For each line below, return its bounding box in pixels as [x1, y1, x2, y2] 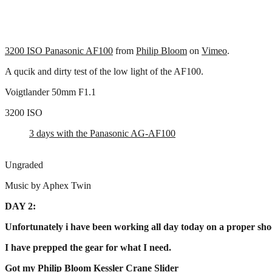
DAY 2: [5, 200, 36, 211]
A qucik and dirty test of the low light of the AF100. [5, 66, 203, 76]
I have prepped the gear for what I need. [5, 242, 171, 253]
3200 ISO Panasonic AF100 [5, 45, 113, 56]
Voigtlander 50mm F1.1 [5, 86, 96, 97]
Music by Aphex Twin [5, 180, 91, 191]
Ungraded [5, 159, 43, 170]
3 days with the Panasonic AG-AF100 [29, 127, 175, 138]
